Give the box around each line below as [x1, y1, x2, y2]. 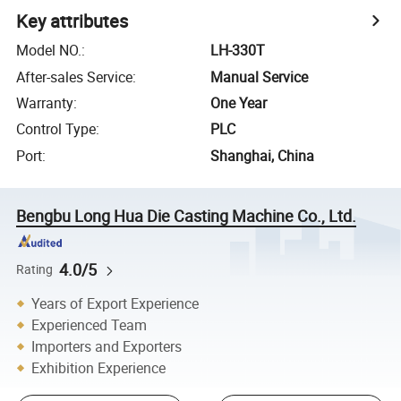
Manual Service [210, 66, 309, 87]
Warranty [16, 92, 74, 113]
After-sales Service [16, 66, 133, 87]
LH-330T [210, 40, 266, 61]
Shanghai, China [210, 145, 315, 166]
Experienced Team [31, 315, 148, 335]
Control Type [16, 119, 97, 140]
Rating [16, 260, 54, 277]
